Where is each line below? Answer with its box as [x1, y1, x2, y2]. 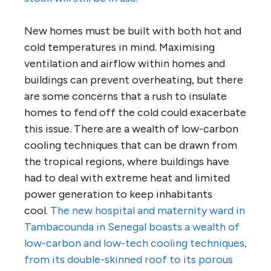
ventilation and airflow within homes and [24, 57, 225, 71]
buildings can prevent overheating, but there [24, 73, 243, 87]
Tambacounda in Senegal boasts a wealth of [24, 220, 240, 234]
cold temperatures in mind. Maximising [24, 41, 215, 54]
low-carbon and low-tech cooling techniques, [24, 237, 247, 250]
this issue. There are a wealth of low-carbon [24, 122, 238, 136]
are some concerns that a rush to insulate [24, 90, 227, 103]
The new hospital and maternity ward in [50, 204, 245, 218]
